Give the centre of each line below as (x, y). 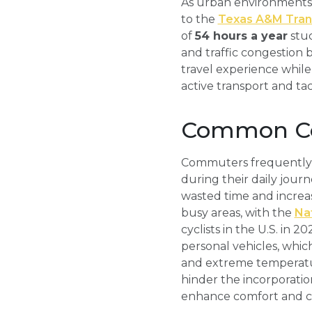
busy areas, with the (237, 213)
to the (199, 19)
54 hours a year (241, 36)
